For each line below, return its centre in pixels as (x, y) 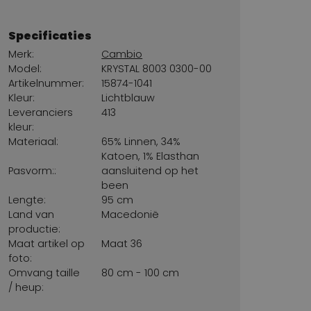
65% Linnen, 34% (141, 142)
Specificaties (50, 35)
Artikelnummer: (46, 84)
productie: (34, 229)
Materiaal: (33, 142)
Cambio (122, 54)
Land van (31, 215)
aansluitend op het (150, 171)
